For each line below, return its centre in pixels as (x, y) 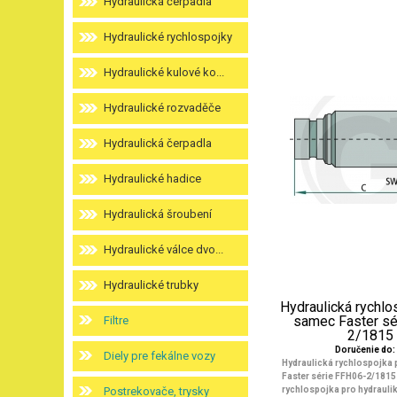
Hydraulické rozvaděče (162, 108)
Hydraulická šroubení (158, 214)
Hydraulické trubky (151, 285)
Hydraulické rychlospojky (168, 37)
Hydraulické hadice (152, 179)
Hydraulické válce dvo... (163, 249)
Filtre (116, 320)
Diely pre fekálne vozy (160, 356)
